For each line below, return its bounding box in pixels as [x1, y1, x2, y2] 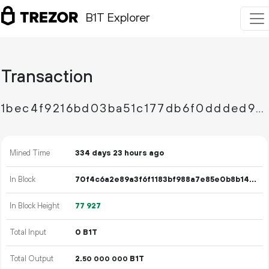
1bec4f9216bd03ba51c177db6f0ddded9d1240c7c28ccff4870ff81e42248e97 [256, 101, 264, 116]
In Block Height [10, 201, 60, 211]
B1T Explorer [85, 11, 150, 26]
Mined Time [10, 148, 50, 158]
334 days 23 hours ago [75, 148, 165, 158]
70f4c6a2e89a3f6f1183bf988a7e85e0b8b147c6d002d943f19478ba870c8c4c [249, 175, 257, 184]
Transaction [1, 67, 93, 88]
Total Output [10, 254, 54, 264]
